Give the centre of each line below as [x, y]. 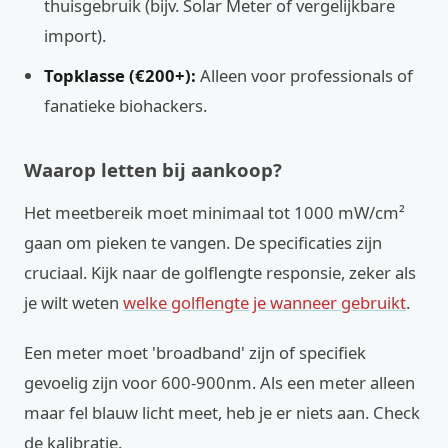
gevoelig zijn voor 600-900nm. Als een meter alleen [219, 382]
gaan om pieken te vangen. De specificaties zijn [203, 242]
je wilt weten [73, 302]
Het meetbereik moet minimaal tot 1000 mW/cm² [214, 212]
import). [75, 35]
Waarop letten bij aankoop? [153, 169]
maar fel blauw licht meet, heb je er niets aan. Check [222, 412]
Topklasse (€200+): [120, 75]
